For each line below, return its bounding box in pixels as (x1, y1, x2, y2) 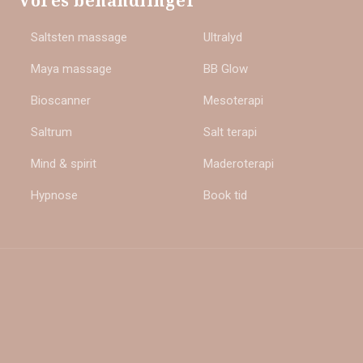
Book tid (203, 188, 247, 203)
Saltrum (31, 125, 73, 140)
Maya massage (31, 62, 113, 77)
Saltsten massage (31, 30, 128, 45)
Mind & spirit (31, 156, 97, 172)
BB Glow (203, 62, 248, 77)
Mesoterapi (203, 93, 263, 109)
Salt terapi (203, 125, 257, 140)
